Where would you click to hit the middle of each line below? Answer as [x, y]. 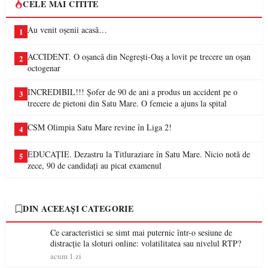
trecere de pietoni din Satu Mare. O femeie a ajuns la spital [127, 103]
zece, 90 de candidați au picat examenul [95, 165]
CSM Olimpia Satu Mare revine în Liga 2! [100, 127]
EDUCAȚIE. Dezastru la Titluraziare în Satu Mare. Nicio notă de [139, 154]
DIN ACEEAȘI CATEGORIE [78, 208]
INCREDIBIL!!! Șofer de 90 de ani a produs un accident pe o [133, 92]
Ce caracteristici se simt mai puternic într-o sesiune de [141, 232]
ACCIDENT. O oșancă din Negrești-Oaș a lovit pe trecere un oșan [139, 57]
